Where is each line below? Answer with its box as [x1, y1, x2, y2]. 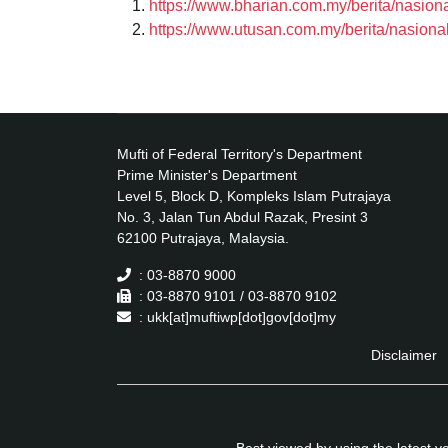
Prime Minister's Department [117, 166, 297, 183]
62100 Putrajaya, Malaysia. [117, 229, 289, 246]
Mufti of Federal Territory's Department [117, 145, 362, 162]
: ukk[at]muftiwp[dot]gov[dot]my [139, 308, 336, 325]
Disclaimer [370, 346, 437, 363]
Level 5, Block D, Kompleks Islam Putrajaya [117, 187, 391, 204]
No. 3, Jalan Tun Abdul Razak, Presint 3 [117, 208, 368, 225]
